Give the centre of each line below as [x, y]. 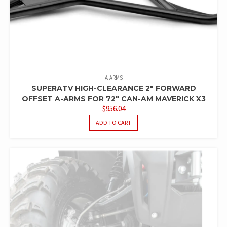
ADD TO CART [113, 122]
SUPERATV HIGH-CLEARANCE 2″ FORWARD [113, 88]
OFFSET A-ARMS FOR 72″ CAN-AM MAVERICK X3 [113, 99]
